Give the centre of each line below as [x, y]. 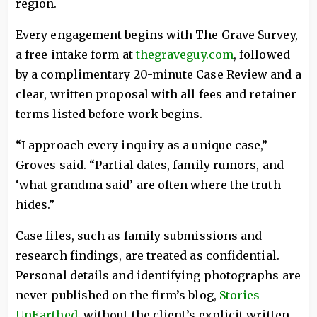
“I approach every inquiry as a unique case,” [142, 145]
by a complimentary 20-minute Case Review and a [158, 74]
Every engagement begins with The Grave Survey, [157, 35]
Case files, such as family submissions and [139, 236]
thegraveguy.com [184, 54]
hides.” [35, 204]
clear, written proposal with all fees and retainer [156, 94]
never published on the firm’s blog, [117, 295]
